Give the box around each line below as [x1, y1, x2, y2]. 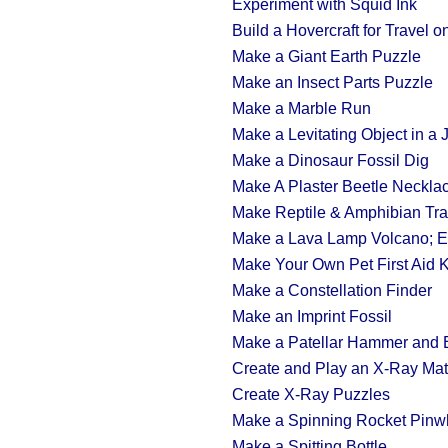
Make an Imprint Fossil [232, 308, 392, 325]
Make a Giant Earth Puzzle [232, 48, 421, 65]
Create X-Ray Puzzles [232, 386, 390, 403]
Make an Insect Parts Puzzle [232, 74, 433, 91]
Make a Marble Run [232, 100, 371, 117]
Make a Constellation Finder [232, 282, 432, 299]
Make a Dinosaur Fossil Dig [232, 152, 429, 169]
